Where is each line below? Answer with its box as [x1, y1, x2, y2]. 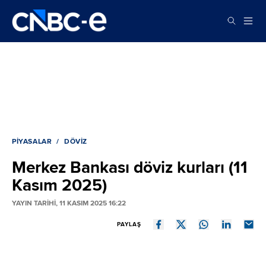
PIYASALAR [12, 137, 52, 146]
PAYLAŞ [117, 220, 141, 228]
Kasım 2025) [12, 175, 107, 195]
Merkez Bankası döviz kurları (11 [12, 157, 248, 178]
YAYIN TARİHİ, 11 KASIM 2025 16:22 [12, 198, 126, 208]
